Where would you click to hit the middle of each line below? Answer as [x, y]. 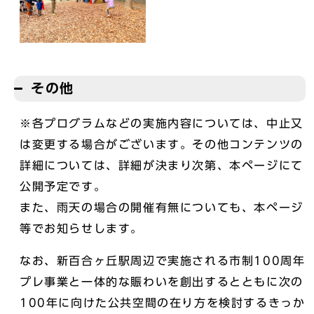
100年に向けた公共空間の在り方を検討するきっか [163, 303]
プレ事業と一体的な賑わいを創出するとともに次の [162, 282]
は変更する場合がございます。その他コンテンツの [162, 145]
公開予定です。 [63, 187]
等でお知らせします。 [81, 229]
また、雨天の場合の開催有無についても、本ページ [162, 208]
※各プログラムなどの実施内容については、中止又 [162, 124]
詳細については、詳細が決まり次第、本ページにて [162, 166]
